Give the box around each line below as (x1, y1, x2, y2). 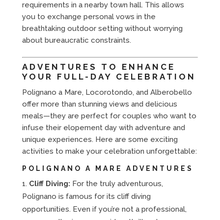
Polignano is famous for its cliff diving (22, 192, 151, 201)
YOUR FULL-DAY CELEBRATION (22, 71, 196, 82)
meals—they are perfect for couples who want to (22, 111, 196, 120)
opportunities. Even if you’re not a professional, (22, 204, 187, 214)
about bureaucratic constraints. (22, 35, 131, 45)
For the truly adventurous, (70, 179, 163, 188)
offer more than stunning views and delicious (22, 99, 177, 109)
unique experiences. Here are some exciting (22, 135, 178, 144)
